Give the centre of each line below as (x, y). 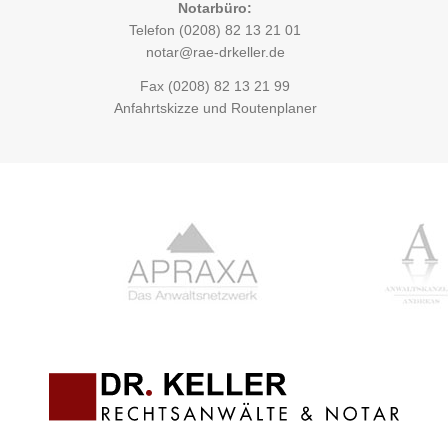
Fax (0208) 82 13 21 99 (215, 85)
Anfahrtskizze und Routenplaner (215, 107)
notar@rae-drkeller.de (215, 52)
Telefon (154, 30)
